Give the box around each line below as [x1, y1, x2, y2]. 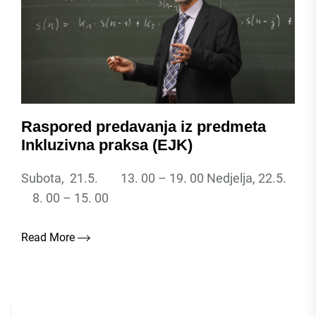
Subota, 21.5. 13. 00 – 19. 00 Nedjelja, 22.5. [21, 171, 292, 186]
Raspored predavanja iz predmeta [21, 118, 266, 135]
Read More [21, 231, 78, 244]
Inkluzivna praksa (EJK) [21, 136, 193, 154]
